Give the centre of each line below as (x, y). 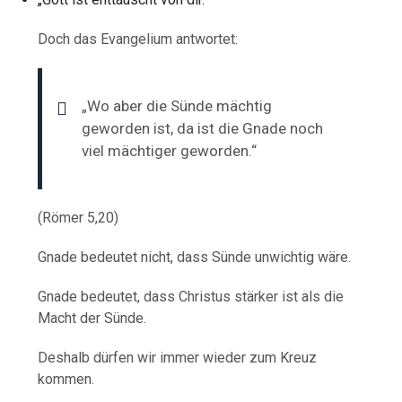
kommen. (66, 379)
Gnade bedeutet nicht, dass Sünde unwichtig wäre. (195, 257)
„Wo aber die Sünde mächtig (177, 105)
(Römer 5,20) (79, 217)
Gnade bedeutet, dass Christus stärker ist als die (191, 296)
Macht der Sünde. (92, 318)
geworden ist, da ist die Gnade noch (203, 128)
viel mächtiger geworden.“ (170, 150)
